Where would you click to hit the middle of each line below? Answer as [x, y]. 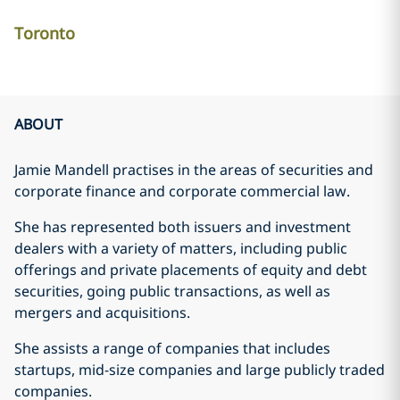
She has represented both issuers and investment [183, 227]
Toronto [45, 33]
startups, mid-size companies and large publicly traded [200, 370]
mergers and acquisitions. [102, 312]
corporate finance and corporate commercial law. [182, 191]
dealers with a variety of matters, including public [181, 248]
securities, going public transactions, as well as [172, 291]
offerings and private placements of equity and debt [191, 270]
